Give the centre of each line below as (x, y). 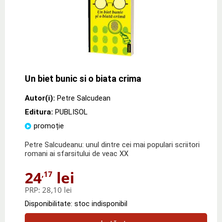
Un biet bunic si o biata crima (83, 78)
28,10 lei (57, 190)
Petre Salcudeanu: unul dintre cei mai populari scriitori (112, 144)
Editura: (40, 112)
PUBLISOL (71, 112)
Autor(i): (40, 98)
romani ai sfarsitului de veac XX (77, 153)
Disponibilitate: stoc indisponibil (76, 203)
